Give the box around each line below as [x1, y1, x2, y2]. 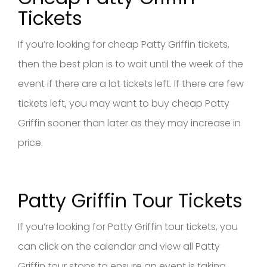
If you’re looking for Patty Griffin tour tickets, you [18, 219, 238, 234]
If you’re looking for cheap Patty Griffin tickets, [18, 37, 229, 51]
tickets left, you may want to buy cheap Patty [18, 96, 229, 110]
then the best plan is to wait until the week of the [18, 57, 243, 71]
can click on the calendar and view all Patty [18, 239, 220, 253]
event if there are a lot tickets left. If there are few [18, 76, 244, 91]
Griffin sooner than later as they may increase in [18, 116, 241, 130]
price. [18, 135, 43, 150]
